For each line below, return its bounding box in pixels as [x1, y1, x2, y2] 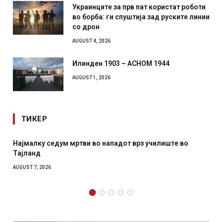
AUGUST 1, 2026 [72, 74, 111, 80]
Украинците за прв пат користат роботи [72, 2, 206, 11]
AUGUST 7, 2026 [13, 164, 51, 170]
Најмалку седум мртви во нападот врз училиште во [13, 139, 188, 147]
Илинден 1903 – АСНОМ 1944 [72, 59, 169, 67]
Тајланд [13, 149, 41, 157]
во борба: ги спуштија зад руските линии [72, 12, 210, 21]
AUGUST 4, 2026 [72, 38, 111, 44]
